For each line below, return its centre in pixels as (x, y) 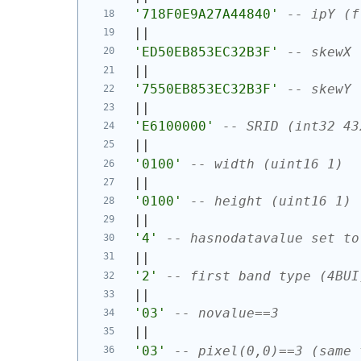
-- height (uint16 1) (270, 201)
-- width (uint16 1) (266, 164)
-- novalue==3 (226, 313)
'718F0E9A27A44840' (206, 15)
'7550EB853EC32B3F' (206, 89)
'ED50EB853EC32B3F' (206, 52)
